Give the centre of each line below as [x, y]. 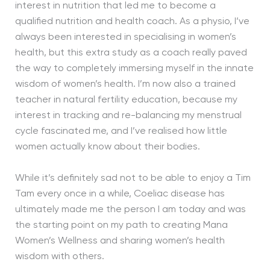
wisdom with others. [59, 256]
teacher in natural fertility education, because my [126, 100]
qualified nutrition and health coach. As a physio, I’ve [132, 22]
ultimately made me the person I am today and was [130, 209]
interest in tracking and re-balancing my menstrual [128, 116]
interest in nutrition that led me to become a [115, 6]
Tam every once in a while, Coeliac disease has [120, 194]
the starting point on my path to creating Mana [121, 225]
